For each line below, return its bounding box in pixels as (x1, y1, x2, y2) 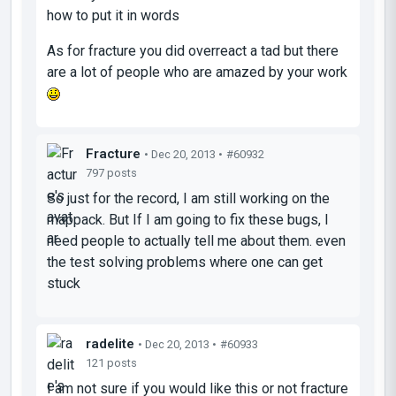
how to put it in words (47, 6, 179, 24)
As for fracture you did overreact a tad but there (47, 42, 339, 59)
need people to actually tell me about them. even (47, 232, 346, 249)
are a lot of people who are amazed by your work (47, 63, 347, 80)
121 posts (86, 355, 137, 369)
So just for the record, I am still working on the (47, 189, 330, 207)
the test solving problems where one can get (47, 253, 323, 270)
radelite (86, 335, 134, 352)
